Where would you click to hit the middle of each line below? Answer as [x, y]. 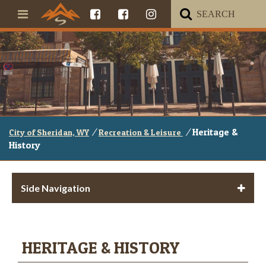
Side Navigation [56, 188]
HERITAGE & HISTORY [101, 248]
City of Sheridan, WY [49, 132]
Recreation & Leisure [141, 132]
